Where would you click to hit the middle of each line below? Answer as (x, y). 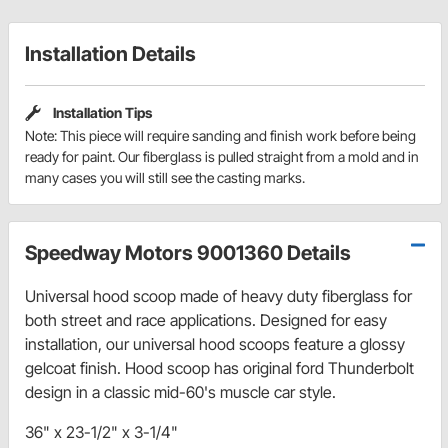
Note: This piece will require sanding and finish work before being (220, 135)
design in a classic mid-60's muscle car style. (180, 391)
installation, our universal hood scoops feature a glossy (215, 343)
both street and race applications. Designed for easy (206, 319)
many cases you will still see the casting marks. (165, 177)
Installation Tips (102, 113)
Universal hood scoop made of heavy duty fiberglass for (218, 295)
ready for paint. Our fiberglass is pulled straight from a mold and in (222, 156)
